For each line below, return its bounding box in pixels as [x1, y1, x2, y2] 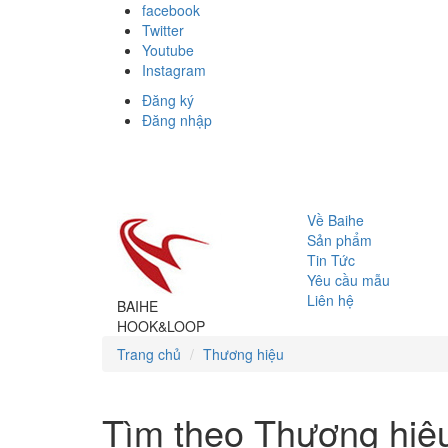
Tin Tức [307, 250, 355, 270]
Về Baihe [307, 210, 364, 230]
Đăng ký [142, 90, 194, 110]
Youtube [142, 40, 194, 60]
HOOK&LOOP [117, 316, 205, 336]
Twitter [142, 20, 184, 40]
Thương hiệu [203, 344, 284, 364]
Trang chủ [117, 344, 181, 364]
